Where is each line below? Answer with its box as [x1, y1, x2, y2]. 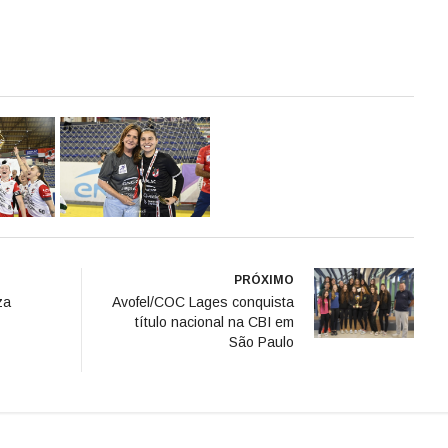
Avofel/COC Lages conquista [112, 293, 294, 310]
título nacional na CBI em [135, 313, 294, 330]
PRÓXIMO [234, 272, 294, 287]
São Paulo [229, 333, 294, 350]
